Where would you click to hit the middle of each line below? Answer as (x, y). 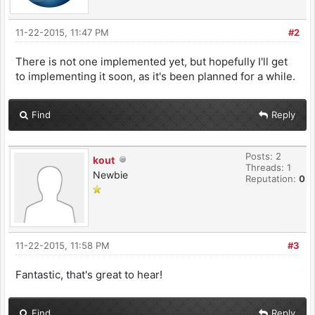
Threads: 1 (268, 168)
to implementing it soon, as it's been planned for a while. (155, 77)
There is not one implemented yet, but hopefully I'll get (152, 62)
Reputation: (272, 179)
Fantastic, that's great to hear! (89, 275)
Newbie (110, 175)
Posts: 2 (263, 156)
